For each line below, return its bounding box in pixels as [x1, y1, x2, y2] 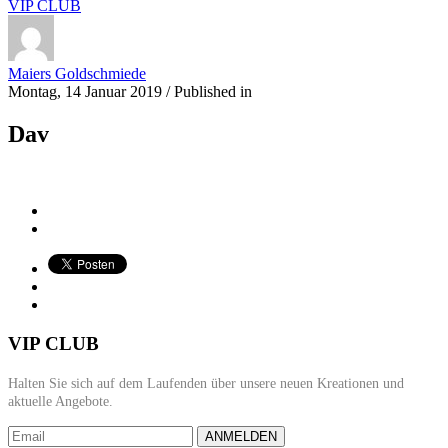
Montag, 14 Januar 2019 [8, 83, 162, 101]
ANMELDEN [205, 428, 277, 444]
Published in [174, 83, 252, 101]
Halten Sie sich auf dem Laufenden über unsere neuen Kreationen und [8, 375, 404, 391]
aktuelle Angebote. [8, 393, 113, 409]
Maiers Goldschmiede [8, 65, 146, 83]
